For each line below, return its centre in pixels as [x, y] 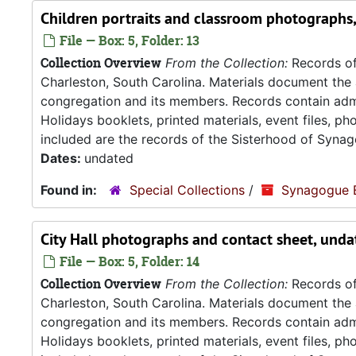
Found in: [70, 190]
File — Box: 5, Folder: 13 [128, 41]
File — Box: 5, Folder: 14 [128, 261]
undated [109, 158]
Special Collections [187, 190]
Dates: [62, 158]
